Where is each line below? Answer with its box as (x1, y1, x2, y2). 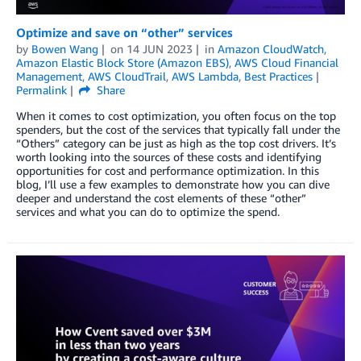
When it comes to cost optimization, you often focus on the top (16, 108, 336, 122)
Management (16, 68, 82, 83)
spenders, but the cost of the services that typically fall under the (16, 122, 340, 136)
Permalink (16, 82, 67, 97)
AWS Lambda (172, 68, 239, 83)
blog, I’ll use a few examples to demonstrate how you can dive (16, 176, 330, 191)
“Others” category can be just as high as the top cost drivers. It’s (16, 135, 336, 150)
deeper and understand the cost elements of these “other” (16, 190, 306, 205)
